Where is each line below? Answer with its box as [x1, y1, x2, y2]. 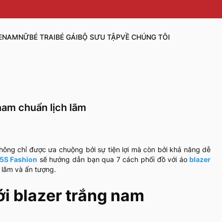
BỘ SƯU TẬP [77, 33, 120, 42]
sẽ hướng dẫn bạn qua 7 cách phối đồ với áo [37, 155, 190, 164]
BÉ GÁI [55, 33, 78, 42]
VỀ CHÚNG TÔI [120, 33, 170, 42]
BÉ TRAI [29, 33, 55, 42]
